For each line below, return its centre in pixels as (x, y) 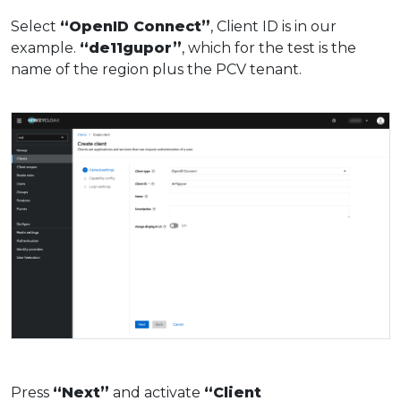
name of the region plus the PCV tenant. (156, 69)
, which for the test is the (269, 48)
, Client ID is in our (273, 26)
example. (45, 48)
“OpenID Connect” (135, 26)
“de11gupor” (131, 48)
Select (35, 26)
